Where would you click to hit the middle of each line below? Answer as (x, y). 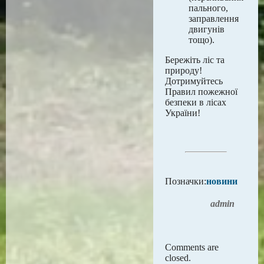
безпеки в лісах (196, 102)
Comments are (192, 247)
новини (222, 181)
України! (183, 113)
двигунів (207, 29)
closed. (178, 258)
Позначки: (186, 181)
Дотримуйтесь (194, 81)
